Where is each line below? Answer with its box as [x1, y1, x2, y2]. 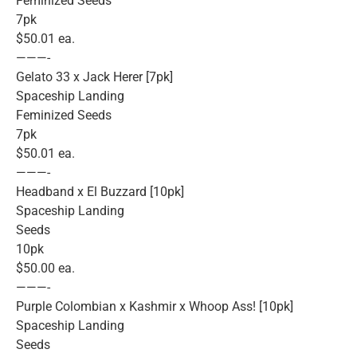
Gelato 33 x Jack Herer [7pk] [16, 69, 173, 85]
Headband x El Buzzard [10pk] [16, 184, 184, 200]
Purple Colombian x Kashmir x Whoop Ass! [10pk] [16, 299, 293, 315]
